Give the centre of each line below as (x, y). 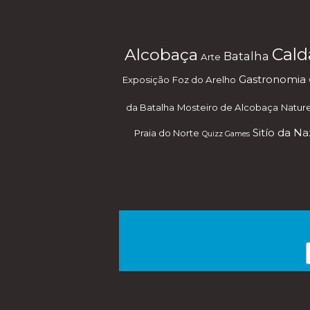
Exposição (146, 80)
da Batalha (150, 107)
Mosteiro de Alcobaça (227, 107)
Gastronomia (272, 80)
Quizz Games (226, 134)
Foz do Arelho (204, 80)
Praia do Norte (167, 133)
